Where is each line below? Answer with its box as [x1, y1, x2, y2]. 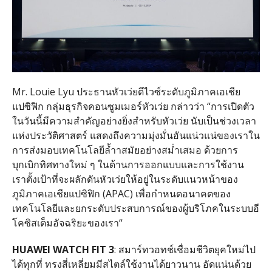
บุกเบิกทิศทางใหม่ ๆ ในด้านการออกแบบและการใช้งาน [12, 157, 244, 171]
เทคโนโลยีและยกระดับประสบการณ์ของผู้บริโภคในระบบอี [12, 201, 259, 215]
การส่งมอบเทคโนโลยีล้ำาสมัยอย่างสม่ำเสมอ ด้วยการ [12, 143, 238, 157]
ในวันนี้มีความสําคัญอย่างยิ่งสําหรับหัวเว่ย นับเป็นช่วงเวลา [12, 114, 256, 127]
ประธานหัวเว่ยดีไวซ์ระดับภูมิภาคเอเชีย [76, 84, 240, 98]
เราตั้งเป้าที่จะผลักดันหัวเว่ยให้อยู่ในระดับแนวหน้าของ [12, 172, 238, 186]
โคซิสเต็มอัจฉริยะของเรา [12, 216, 119, 229]
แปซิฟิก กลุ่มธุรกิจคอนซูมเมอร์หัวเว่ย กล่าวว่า [12, 99, 205, 113]
